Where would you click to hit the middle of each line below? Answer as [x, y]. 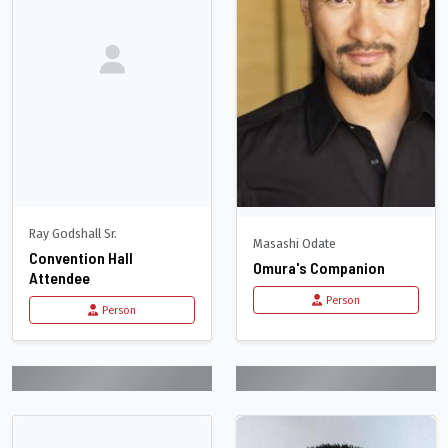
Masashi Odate [294, 243]
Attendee [59, 277]
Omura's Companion [319, 267]
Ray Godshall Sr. [73, 233]
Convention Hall [81, 257]
